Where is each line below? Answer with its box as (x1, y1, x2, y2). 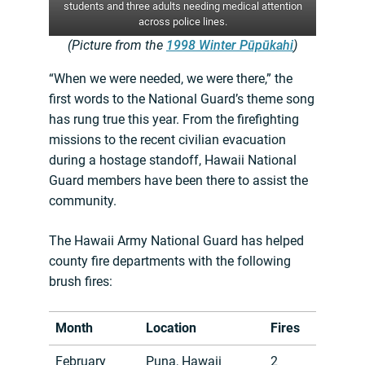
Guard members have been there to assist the (49, 173, 308, 189)
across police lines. (138, 15, 227, 29)
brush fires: (49, 274, 112, 290)
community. (49, 193, 117, 209)
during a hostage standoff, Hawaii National (49, 152, 297, 169)
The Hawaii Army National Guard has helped (49, 233, 304, 249)
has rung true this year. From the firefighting (49, 112, 299, 128)
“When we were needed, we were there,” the (49, 71, 292, 87)
